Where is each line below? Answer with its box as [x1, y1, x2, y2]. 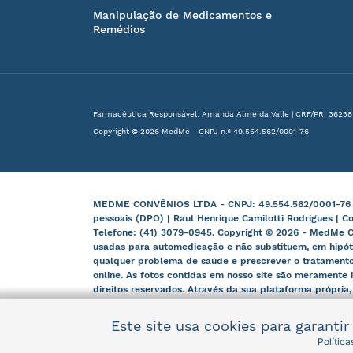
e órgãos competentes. [93, 298, 199, 310]
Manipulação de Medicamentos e [93, 9, 272, 22]
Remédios [93, 23, 145, 36]
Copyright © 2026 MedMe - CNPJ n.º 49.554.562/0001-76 [93, 127, 309, 136]
